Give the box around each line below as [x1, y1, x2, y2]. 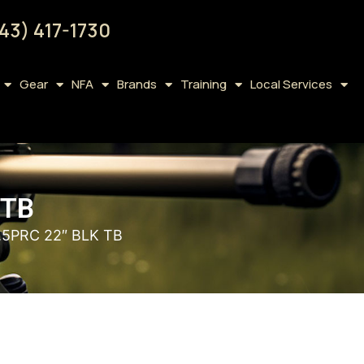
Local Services [249, 76, 332, 93]
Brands [116, 76, 157, 93]
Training [180, 76, 227, 93]
